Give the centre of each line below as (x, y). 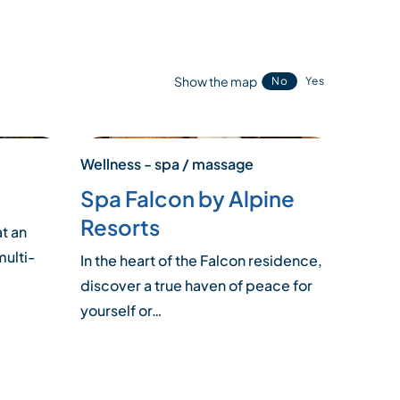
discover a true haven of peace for (196, 286)
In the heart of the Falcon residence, (201, 261)
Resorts (120, 227)
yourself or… (121, 311)
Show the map (216, 81)
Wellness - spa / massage (167, 164)
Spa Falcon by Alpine (187, 199)
